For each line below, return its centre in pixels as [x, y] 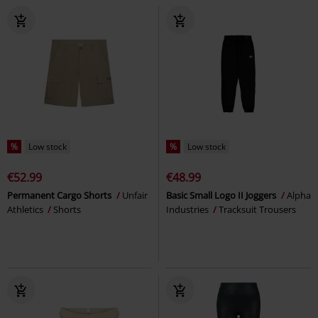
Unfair [135, 195]
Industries [188, 209]
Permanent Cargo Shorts [60, 195]
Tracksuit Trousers [257, 209]
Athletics [26, 209]
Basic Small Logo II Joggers [222, 195]
